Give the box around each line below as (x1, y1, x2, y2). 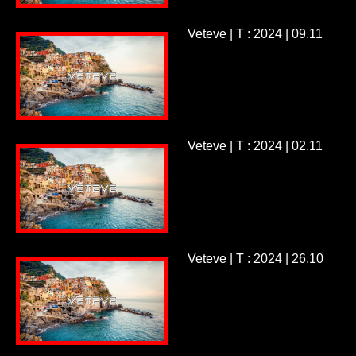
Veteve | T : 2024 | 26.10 (187, 251, 323, 265)
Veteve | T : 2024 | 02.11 (187, 139, 323, 153)
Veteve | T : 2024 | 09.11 (187, 26, 323, 41)
